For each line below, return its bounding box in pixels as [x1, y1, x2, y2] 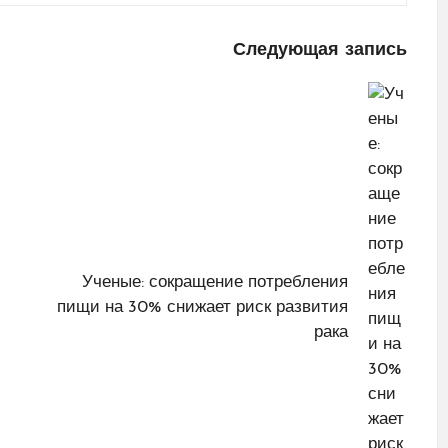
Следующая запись [232, 41, 407, 60]
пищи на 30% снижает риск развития [57, 298, 349, 316]
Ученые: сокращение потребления [82, 273, 349, 291]
